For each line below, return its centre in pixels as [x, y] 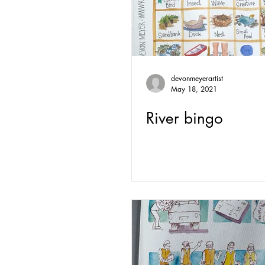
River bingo [185, 118]
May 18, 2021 [194, 89]
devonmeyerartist [197, 78]
